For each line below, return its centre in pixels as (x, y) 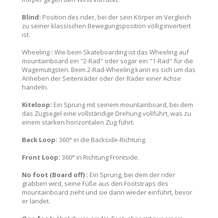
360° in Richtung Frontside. (100, 157)
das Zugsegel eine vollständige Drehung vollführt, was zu (107, 113)
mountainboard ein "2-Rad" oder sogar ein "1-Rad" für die (108, 61)
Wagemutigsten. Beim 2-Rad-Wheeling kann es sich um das (109, 70)
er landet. (36, 201)
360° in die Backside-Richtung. (102, 140)
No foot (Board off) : (55, 175)
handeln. (35, 87)
